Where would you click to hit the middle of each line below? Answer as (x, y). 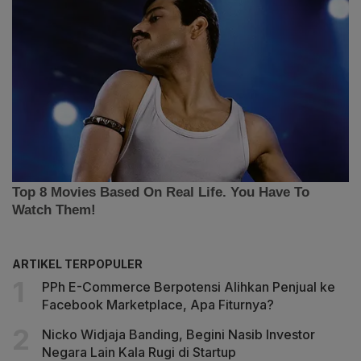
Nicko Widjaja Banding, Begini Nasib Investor (178, 334)
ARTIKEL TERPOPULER (77, 263)
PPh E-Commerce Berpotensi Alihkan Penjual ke (189, 286)
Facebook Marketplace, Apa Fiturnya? (158, 304)
